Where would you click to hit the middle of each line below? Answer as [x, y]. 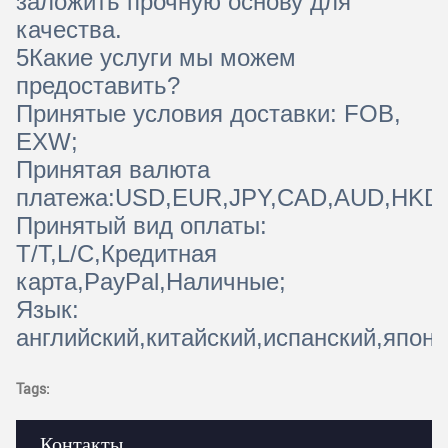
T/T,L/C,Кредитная [116, 253]
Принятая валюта [113, 169]
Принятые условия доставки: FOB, [208, 113]
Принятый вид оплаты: [141, 225]
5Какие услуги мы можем [156, 57]
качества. [69, 29]
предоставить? [98, 85]
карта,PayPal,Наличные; [151, 281]
